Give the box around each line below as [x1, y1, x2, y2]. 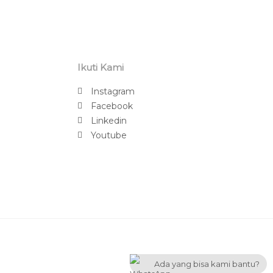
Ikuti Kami [77, 61, 124, 73]
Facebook [91, 100, 133, 112]
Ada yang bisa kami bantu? [154, 259, 260, 269]
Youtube [91, 129, 127, 141]
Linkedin [91, 115, 127, 126]
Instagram [91, 85, 135, 97]
